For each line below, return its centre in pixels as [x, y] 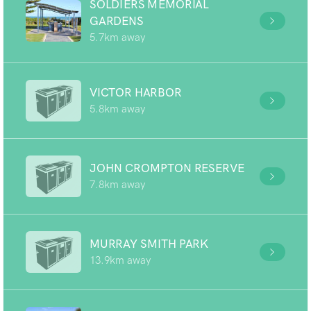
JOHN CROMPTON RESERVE [167, 168]
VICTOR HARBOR [136, 92]
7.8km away [117, 185]
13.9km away [120, 260]
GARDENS [117, 21]
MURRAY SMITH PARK [149, 244]
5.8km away [117, 109]
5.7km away [117, 37]
